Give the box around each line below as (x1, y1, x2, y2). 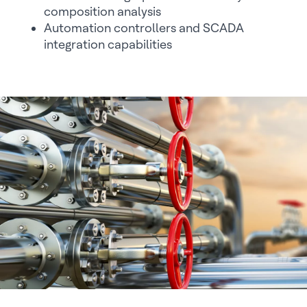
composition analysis (44, 4, 161, 19)
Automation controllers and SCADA (44, 21, 244, 35)
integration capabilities (44, 37, 172, 51)
